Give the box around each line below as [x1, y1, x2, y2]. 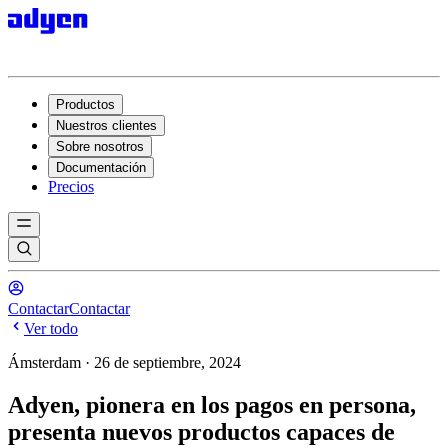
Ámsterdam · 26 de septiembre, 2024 [8, 354, 241, 371]
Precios [48, 178, 94, 195]
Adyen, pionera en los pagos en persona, [8, 391, 416, 418]
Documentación [56, 160, 146, 175]
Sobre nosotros [56, 139, 144, 154]
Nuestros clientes [56, 118, 157, 133]
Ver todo [24, 320, 78, 337]
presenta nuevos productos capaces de [8, 418, 395, 445]
